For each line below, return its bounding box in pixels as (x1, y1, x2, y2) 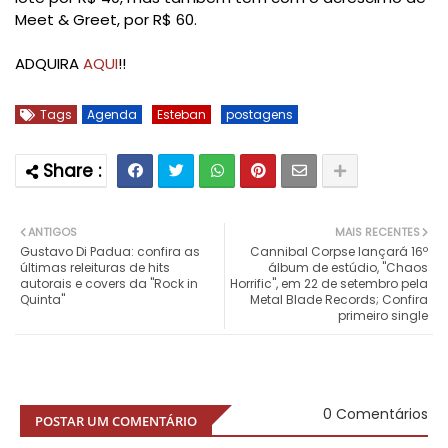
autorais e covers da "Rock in (20, 275, 198, 293)
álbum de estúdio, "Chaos (268, 259, 428, 277)
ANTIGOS (28, 224, 77, 241)
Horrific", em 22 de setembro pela (230, 275, 428, 293)
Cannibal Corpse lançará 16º (250, 243, 428, 261)
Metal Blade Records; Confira (250, 291, 428, 309)
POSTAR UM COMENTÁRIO (35, 412, 197, 431)
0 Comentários (323, 404, 428, 425)
